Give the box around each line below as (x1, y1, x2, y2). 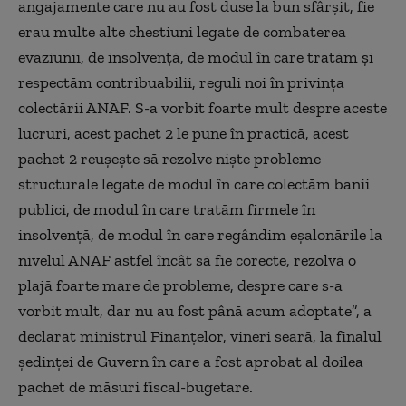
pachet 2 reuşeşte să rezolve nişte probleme (18, 148, 321, 169)
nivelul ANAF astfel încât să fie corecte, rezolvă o (18, 249, 356, 270)
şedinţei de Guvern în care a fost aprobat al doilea (18, 351, 363, 372)
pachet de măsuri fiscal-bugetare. (18, 376, 253, 397)
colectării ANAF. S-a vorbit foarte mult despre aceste (18, 97, 387, 118)
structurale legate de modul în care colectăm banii (18, 173, 370, 194)
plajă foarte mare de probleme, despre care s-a (18, 275, 343, 295)
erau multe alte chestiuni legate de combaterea (18, 21, 346, 42)
